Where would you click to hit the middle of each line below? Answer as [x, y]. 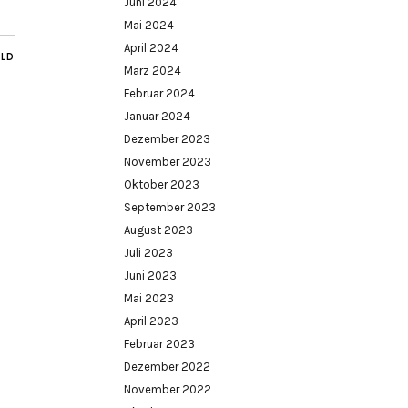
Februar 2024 [159, 93]
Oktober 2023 [162, 184]
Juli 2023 [148, 253]
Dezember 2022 [167, 367]
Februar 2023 [159, 344]
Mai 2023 [149, 298]
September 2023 [170, 207]
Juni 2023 [150, 275]
